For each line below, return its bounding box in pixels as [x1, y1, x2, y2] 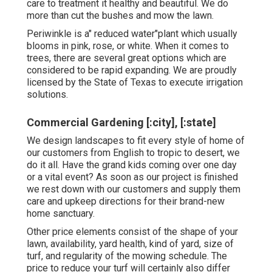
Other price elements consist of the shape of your [27, 225, 238, 237]
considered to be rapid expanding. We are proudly [27, 64, 237, 76]
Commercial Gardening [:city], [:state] [27, 115, 216, 129]
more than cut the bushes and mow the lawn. [27, 9, 214, 21]
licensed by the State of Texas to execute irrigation [27, 76, 243, 88]
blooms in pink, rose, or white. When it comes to [27, 39, 229, 52]
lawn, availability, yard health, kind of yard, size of [27, 237, 234, 250]
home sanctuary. [27, 207, 95, 219]
